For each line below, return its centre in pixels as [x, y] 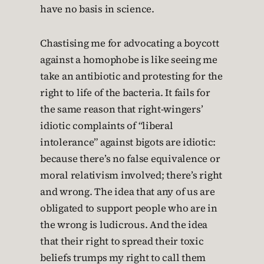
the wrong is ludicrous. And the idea [124, 225]
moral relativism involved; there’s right [131, 176]
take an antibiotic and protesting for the [131, 77]
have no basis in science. [97, 9]
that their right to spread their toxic [122, 242]
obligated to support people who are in [129, 209]
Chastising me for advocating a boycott [130, 44]
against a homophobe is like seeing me [129, 60]
